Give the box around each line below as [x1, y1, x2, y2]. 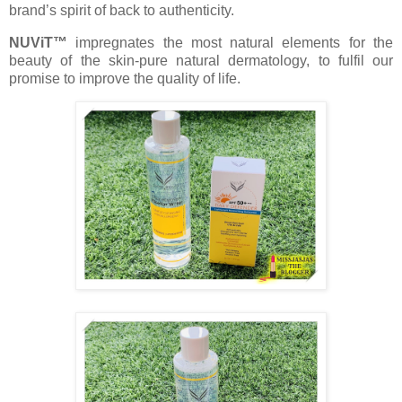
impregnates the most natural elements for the [67, 34, 393, 50]
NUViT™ [9, 34, 67, 50]
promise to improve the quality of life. [9, 70, 240, 86]
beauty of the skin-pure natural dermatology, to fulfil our [9, 52, 393, 68]
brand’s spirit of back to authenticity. [9, 2, 234, 18]
